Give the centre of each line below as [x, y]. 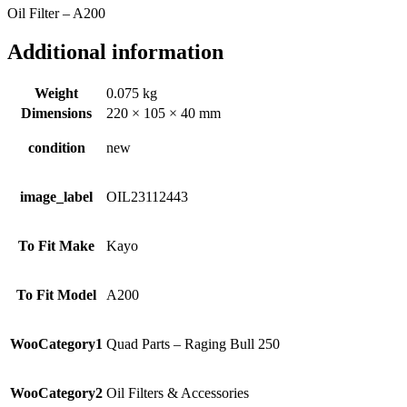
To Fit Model [56, 294]
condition [56, 147]
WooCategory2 [56, 392]
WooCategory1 [56, 343]
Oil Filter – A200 [56, 13]
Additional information [115, 51]
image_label [56, 196]
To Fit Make [56, 245]
